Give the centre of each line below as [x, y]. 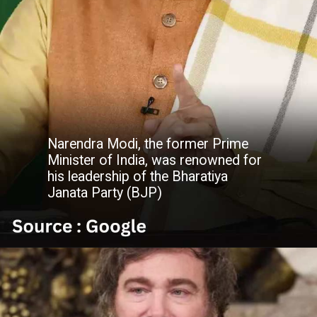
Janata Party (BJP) [105, 192]
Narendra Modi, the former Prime [148, 144]
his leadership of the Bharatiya [138, 176]
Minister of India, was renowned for [155, 160]
